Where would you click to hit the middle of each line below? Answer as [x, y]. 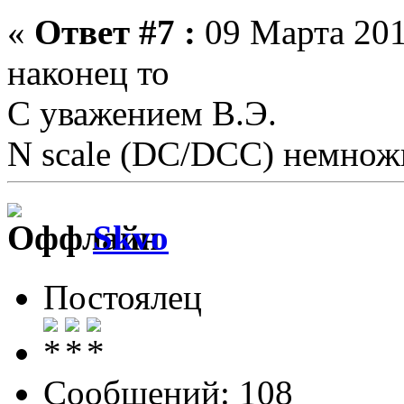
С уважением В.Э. [142, 114]
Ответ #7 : [115, 32]
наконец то [88, 73]
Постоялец [123, 297]
